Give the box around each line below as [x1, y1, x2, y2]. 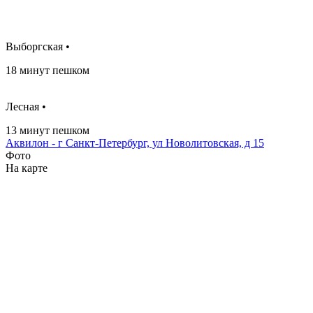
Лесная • [6, 100, 46, 112]
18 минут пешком [6, 64, 89, 76]
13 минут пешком [6, 124, 89, 136]
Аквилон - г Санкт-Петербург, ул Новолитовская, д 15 [6, 136, 264, 149]
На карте [6, 161, 48, 174]
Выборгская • [6, 40, 70, 52]
